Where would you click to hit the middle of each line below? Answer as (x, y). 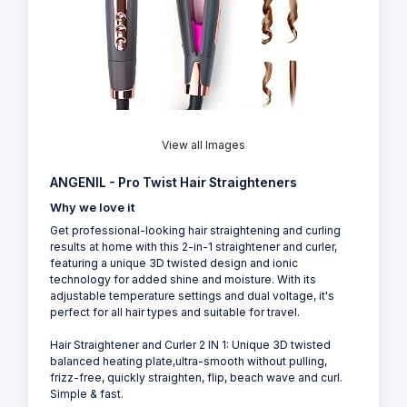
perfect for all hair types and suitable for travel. (175, 312)
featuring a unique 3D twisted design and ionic (174, 263)
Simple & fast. (87, 393)
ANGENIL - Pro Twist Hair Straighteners (174, 182)
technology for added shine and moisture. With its (183, 279)
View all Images (203, 144)
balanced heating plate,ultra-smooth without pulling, (189, 361)
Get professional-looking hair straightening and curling (195, 230)
